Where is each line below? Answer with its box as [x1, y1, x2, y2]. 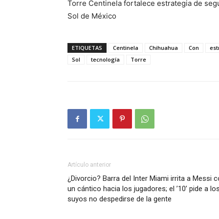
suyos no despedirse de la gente [67, 195, 172, 203]
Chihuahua [149, 44, 178, 51]
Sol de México [67, 11, 116, 21]
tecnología [91, 56, 120, 63]
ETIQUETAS [72, 44, 102, 51]
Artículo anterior [67, 161, 111, 168]
